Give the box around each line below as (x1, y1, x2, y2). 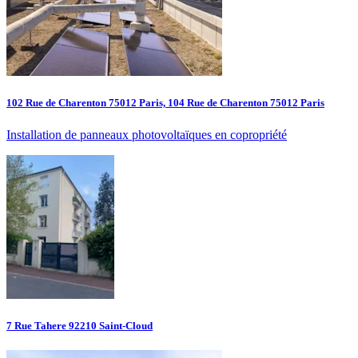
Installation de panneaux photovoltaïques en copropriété (6, 127, 287, 141)
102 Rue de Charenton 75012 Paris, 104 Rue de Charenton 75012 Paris (6, 97, 324, 109)
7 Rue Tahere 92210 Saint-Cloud (6, 319, 153, 332)
